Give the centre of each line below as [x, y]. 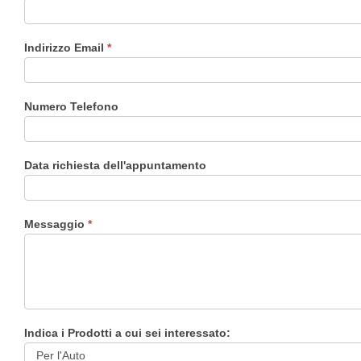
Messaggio [56, 224]
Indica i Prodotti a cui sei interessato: [127, 332]
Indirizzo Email [66, 47]
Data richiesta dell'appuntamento [115, 165]
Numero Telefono [71, 106]
